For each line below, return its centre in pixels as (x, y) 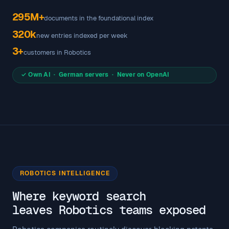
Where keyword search (79, 196)
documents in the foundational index (99, 18)
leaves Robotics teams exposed (109, 210)
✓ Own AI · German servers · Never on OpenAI (95, 75)
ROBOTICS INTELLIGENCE (65, 173)
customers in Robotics (57, 53)
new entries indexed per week (82, 35)
